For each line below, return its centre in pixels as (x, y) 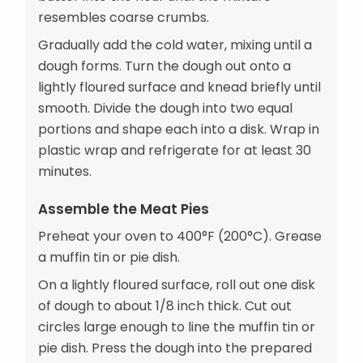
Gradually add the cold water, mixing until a (175, 45)
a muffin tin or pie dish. (109, 258)
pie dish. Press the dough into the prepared (175, 348)
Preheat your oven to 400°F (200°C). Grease (180, 237)
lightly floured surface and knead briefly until (179, 87)
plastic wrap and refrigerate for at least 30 (175, 150)
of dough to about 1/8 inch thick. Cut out (165, 306)
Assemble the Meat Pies (124, 209)
